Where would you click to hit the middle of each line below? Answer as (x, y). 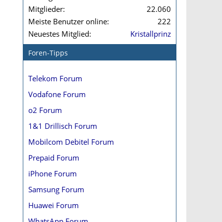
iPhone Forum (53, 173)
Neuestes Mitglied (59, 34)
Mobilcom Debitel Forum (71, 142)
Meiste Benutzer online (68, 21)
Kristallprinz (151, 34)
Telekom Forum (55, 78)
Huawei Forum (54, 205)
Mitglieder (46, 9)
